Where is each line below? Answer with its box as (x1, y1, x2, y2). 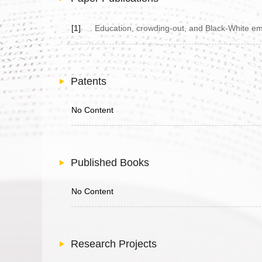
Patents (71, 75, 106, 87)
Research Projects (71, 238, 157, 250)
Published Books (71, 157, 149, 168)
